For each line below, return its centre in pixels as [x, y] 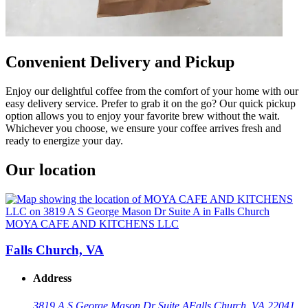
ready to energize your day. [64, 140]
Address [52, 278]
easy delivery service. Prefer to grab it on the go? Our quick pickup [151, 103]
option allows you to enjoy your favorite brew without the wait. [143, 115]
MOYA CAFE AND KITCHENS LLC [92, 223]
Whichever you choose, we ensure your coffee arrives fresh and [143, 128]
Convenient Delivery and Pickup [120, 62]
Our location [51, 169]
